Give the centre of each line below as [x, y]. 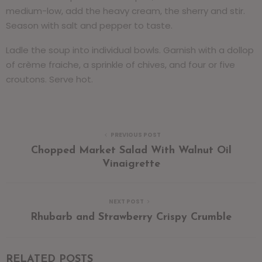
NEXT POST [126, 201]
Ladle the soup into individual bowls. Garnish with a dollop [130, 50]
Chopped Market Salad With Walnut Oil [131, 150]
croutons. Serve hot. [49, 79]
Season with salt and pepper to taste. [89, 25]
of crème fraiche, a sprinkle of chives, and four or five [120, 64]
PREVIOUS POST [136, 135]
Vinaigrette [131, 164]
